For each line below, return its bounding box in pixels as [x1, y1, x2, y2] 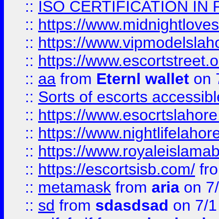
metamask [38, 178, 111, 196]
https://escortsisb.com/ [38, 160, 195, 178]
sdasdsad [95, 197, 169, 214]
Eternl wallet [96, 70, 189, 88]
